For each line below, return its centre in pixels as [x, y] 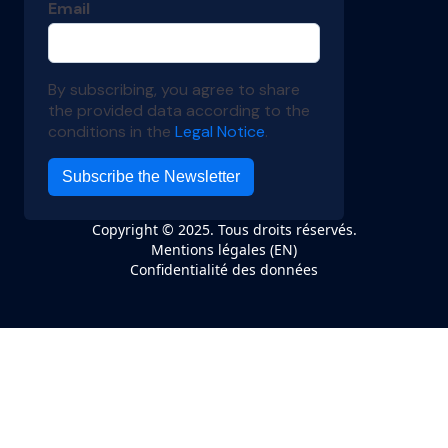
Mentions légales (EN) [224, 249]
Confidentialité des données [224, 269]
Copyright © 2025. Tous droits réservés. [224, 229]
